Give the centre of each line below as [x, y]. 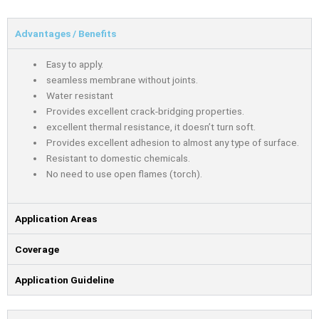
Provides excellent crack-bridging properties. [145, 111]
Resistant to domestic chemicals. [117, 158]
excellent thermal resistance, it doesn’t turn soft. [150, 126]
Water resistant [79, 95]
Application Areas [56, 219]
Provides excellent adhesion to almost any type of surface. [172, 142]
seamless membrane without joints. [121, 79]
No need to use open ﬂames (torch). [124, 173]
